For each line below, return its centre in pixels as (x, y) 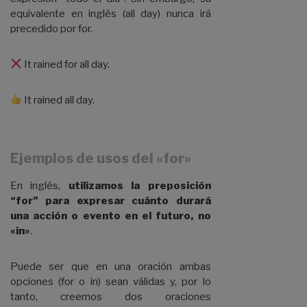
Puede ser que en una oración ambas (111, 266)
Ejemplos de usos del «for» (101, 158)
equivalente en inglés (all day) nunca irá (111, 13)
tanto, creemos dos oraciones (111, 296)
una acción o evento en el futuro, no (111, 216)
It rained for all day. (66, 64)
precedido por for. (51, 28)
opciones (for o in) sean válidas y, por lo (111, 281)
